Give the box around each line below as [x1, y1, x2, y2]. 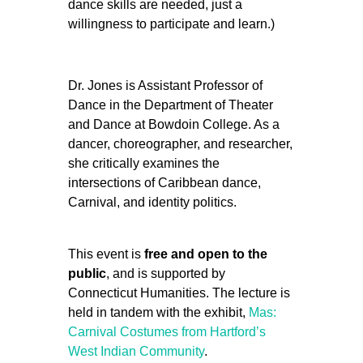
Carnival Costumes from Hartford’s [68, 325, 266, 339]
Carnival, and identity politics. [68, 195, 237, 209]
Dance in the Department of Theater [68, 98, 273, 112]
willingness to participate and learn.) [68, 17, 275, 31]
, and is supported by [106, 267, 225, 280]
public [68, 267, 106, 280]
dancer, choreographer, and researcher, [68, 137, 293, 151]
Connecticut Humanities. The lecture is [68, 286, 290, 300]
